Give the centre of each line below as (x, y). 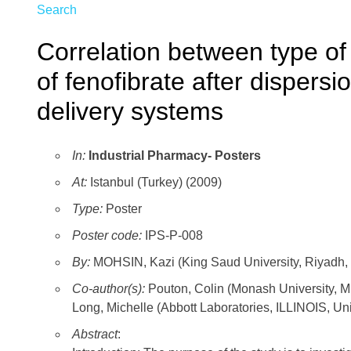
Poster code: (107, 236)
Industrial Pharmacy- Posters (175, 156)
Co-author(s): (110, 289)
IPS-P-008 (172, 236)
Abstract (95, 335)
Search (57, 10)
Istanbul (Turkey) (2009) (154, 183)
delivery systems (130, 111)
